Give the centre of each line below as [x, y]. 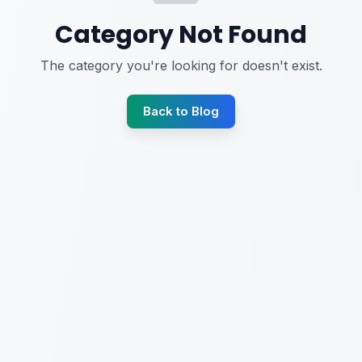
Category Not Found [181, 34]
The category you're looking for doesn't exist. [181, 65]
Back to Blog [181, 111]
